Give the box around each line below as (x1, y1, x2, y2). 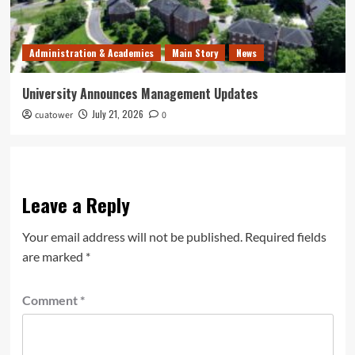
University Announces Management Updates (21, 83, 258, 103)
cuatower (34, 108, 73, 122)
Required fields (244, 228, 326, 244)
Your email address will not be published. (21, 228, 242, 244)
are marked (21, 248, 86, 264)
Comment (21, 292, 80, 307)
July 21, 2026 (91, 106, 143, 120)
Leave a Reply (21, 189, 130, 219)
